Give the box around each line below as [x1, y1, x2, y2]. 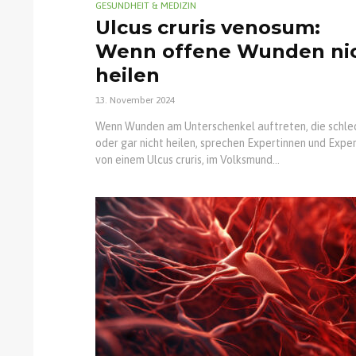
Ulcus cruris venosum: [95, 16, 320, 40]
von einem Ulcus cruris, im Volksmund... [95, 153, 280, 167]
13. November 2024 [95, 95, 175, 106]
